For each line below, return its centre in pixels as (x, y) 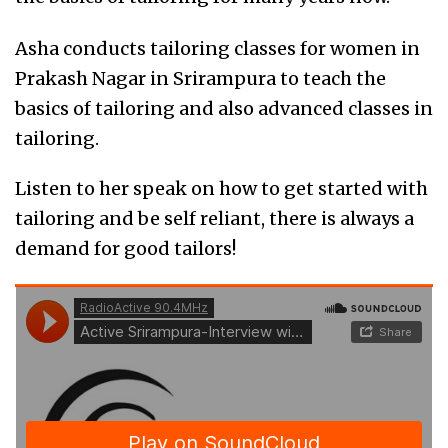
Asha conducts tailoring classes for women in (217, 48)
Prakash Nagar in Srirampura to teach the (200, 78)
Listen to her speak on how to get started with (221, 188)
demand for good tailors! (125, 248)
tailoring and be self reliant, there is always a (214, 218)
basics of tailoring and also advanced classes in (224, 108)
